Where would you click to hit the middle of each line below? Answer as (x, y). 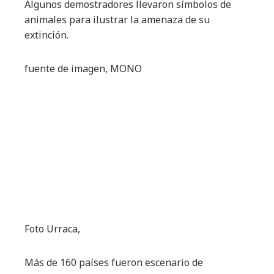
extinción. (46, 35)
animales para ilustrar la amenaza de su (117, 20)
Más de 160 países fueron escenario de (114, 262)
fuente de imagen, (67, 68)
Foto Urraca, (52, 229)
